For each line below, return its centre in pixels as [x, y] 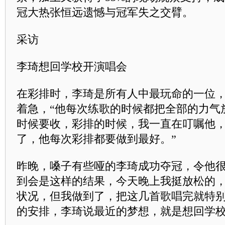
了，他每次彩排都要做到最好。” [96, 139]
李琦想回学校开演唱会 [72, 67]
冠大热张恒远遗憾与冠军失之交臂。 [105, 12]
